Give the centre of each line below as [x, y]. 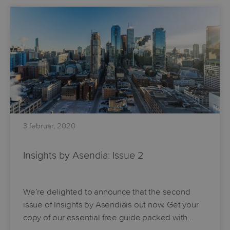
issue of [39, 204]
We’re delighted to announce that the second [107, 191]
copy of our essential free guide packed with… [108, 217]
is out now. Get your [162, 204]
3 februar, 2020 [49, 126]
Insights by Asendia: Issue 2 [83, 155]
